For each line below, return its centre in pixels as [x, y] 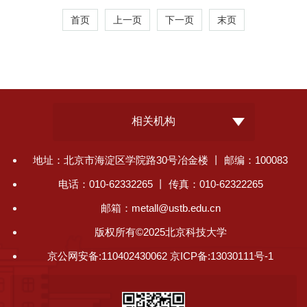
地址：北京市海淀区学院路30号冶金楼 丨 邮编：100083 [160, 160]
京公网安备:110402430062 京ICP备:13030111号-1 [160, 256]
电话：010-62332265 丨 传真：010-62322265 [160, 184]
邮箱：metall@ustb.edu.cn [160, 208]
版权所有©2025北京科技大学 [160, 232]
